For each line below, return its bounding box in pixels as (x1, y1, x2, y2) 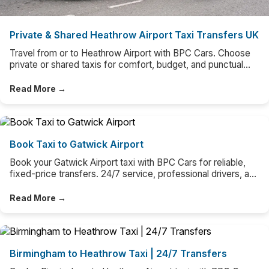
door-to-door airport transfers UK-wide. (10, 70, 174, 82)
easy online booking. (10, 179, 94, 191)
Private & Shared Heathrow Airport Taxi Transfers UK (10, 28, 259, 41)
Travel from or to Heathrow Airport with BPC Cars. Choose (10, 47, 250, 59)
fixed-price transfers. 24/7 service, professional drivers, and (10, 168, 259, 180)
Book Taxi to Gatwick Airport (10, 138, 144, 150)
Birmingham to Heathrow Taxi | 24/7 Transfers (10, 247, 227, 259)
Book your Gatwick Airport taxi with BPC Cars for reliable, (10, 156, 246, 168)
